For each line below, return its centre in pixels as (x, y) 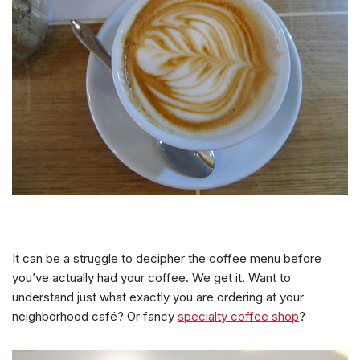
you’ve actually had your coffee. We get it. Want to (151, 277)
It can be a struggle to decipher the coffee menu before (167, 258)
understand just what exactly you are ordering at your (158, 297)
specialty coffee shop (238, 316)
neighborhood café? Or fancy (95, 316)
